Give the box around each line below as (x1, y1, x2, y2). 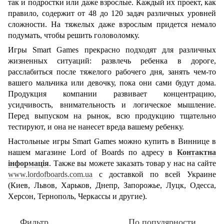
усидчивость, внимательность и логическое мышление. (8, 100, 216, 109)
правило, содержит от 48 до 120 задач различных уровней (8, 9, 216, 17)
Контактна (177, 148, 216, 156)
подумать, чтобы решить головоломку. (8, 31, 139, 39)
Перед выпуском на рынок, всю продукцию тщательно (8, 111, 216, 120)
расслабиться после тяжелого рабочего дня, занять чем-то (8, 67, 216, 76)
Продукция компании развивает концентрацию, (8, 89, 216, 98)
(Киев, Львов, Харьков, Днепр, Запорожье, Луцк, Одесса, (8, 181, 216, 189)
